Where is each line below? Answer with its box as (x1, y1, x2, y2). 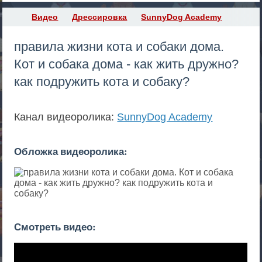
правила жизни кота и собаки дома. (14, 39, 225, 54)
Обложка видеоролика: (14, 144, 128, 158)
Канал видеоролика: (14, 111, 118, 123)
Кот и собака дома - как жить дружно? (14, 57, 239, 71)
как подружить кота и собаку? (14, 74, 190, 89)
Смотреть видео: (14, 219, 96, 234)
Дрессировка (72, 12, 127, 22)
